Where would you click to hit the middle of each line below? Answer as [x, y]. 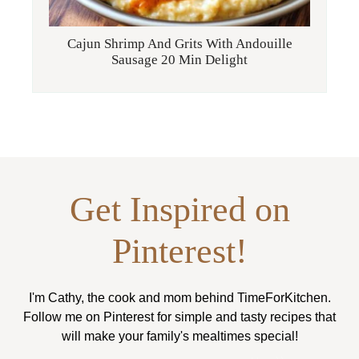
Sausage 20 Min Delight [179, 60]
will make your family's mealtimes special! [179, 337]
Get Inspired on [179, 210]
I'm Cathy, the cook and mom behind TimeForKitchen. [179, 298]
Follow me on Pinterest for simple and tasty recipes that [179, 317]
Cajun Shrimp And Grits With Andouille [179, 44]
